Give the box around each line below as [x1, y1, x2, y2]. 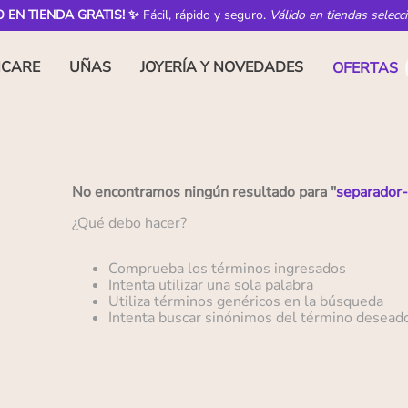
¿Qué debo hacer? [71, 213, 187, 234]
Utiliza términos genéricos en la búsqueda [107, 291, 383, 312]
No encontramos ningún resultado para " [71, 182, 336, 203]
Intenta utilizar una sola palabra [107, 275, 313, 296]
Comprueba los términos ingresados [107, 259, 346, 280]
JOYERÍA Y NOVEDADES [140, 57, 303, 77]
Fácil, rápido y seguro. [139, 6, 270, 24]
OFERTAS [332, 58, 398, 78]
